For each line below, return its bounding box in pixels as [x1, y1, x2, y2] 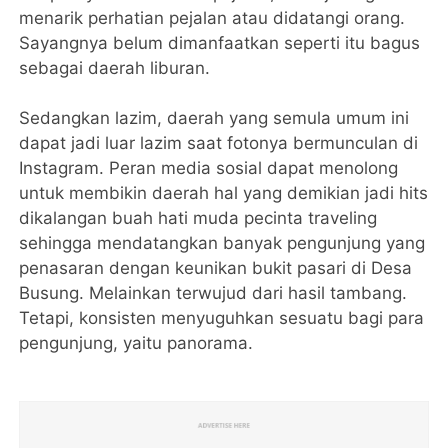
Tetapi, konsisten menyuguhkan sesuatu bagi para [19, 308, 425, 329]
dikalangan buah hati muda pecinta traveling [19, 208, 378, 229]
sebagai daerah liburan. [19, 58, 211, 79]
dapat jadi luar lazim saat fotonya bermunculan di [19, 133, 419, 154]
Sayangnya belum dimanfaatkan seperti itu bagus [19, 33, 421, 54]
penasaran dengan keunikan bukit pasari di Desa [19, 258, 413, 279]
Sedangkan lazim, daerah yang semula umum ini [19, 108, 410, 129]
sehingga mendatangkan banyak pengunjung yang [19, 233, 426, 254]
